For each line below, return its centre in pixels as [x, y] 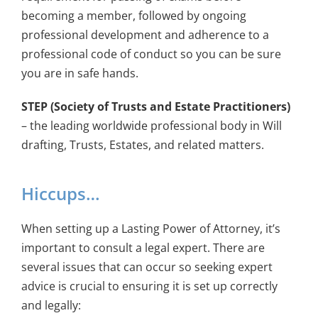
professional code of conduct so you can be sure [151, 54]
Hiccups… [60, 194]
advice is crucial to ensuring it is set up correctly [149, 286]
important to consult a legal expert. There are [143, 247]
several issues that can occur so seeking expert [147, 267]
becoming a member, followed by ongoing [133, 16]
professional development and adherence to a [145, 35]
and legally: [51, 305]
